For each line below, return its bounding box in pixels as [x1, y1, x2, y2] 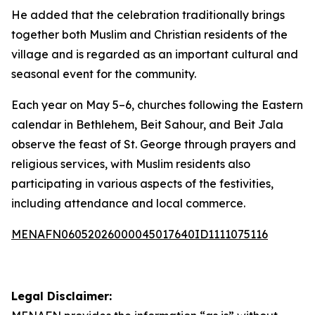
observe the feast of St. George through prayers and [11, 137, 296, 151]
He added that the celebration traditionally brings [11, 8, 285, 22]
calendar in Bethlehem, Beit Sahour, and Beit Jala [11, 117, 283, 131]
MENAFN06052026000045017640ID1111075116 [11, 227, 268, 241]
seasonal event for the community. [11, 67, 196, 81]
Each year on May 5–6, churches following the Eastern [11, 98, 303, 112]
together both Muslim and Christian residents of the [11, 27, 288, 41]
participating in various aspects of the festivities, [11, 176, 274, 191]
